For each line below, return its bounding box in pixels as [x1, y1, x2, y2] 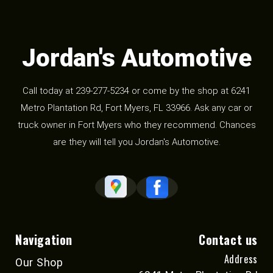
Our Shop [15, 256, 63, 269]
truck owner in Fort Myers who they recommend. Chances [17, 119, 256, 131]
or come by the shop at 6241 [129, 85, 250, 97]
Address [224, 252, 258, 267]
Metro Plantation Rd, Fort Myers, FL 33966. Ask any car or [21, 102, 252, 114]
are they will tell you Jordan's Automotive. [52, 136, 221, 148]
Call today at [23, 85, 76, 97]
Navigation [15, 230, 73, 249]
